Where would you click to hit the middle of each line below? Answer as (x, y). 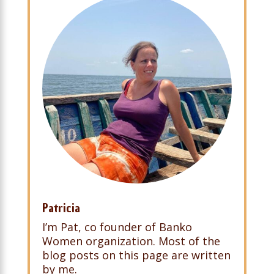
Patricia (61, 208)
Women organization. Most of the (131, 241)
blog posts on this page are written (136, 255)
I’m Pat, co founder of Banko (117, 227)
